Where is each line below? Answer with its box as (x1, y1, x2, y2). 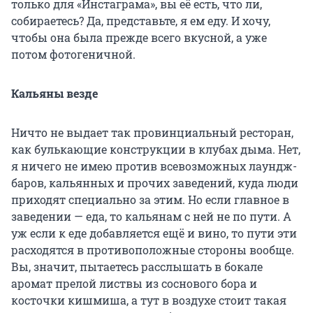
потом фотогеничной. (11, 47, 136, 62)
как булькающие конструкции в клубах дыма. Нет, (11, 142, 300, 157)
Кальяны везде (11, 86, 98, 101)
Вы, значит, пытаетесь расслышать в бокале (11, 259, 263, 275)
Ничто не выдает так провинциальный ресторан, (11, 125, 293, 140)
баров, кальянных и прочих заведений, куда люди (11, 175, 298, 191)
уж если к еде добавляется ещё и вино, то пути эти (11, 226, 297, 241)
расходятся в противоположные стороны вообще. (11, 242, 294, 258)
